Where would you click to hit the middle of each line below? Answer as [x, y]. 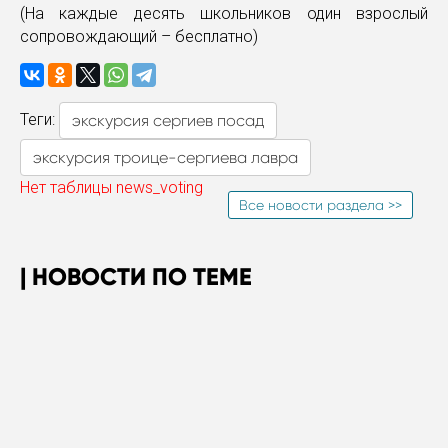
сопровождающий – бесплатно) [139, 36]
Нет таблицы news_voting [111, 187]
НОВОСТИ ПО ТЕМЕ [139, 276]
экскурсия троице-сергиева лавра [165, 157]
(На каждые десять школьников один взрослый [224, 13]
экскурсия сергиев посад [168, 120]
